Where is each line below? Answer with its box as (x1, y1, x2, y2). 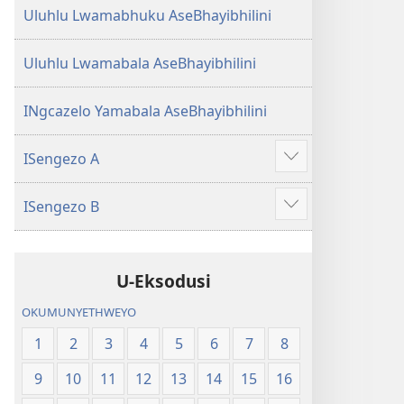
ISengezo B (23, 197, 99, 216)
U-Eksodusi (115, 269, 211, 293)
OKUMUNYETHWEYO (22, 304, 137, 321)
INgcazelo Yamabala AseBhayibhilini (23, 101, 267, 121)
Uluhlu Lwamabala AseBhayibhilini (23, 53, 256, 73)
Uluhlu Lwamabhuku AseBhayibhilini (23, 5, 271, 25)
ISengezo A (23, 149, 99, 169)
